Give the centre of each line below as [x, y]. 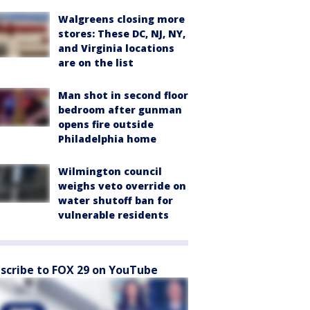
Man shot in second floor [123, 95]
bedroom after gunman [120, 109]
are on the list [96, 62]
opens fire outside [106, 124]
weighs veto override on [122, 185]
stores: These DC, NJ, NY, [122, 33]
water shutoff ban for [116, 200]
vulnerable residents [113, 215]
